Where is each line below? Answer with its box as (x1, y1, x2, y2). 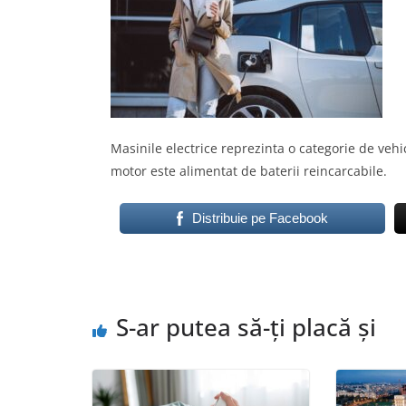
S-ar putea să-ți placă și (116, 311, 376, 343)
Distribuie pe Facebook (191, 210, 328, 226)
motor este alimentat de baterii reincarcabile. (111, 162, 387, 179)
